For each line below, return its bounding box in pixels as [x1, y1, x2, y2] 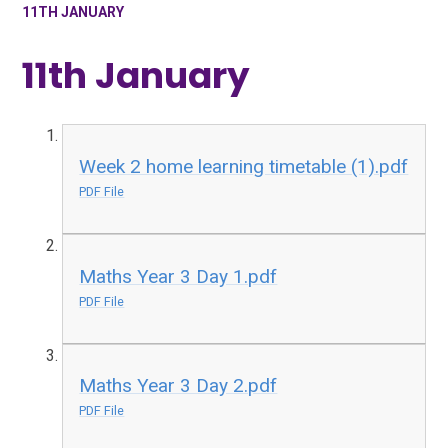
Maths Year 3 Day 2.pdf [79, 374, 278, 398]
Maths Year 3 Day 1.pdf [79, 264, 278, 288]
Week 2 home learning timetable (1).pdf [79, 155, 409, 179]
